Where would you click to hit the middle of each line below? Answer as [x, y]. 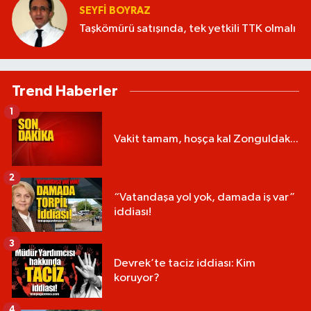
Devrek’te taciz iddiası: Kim [185, 264]
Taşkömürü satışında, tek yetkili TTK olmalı [187, 28]
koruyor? [137, 278]
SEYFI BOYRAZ [115, 10]
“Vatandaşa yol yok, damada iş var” [204, 198]
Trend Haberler [65, 92]
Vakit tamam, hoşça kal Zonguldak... [206, 139]
